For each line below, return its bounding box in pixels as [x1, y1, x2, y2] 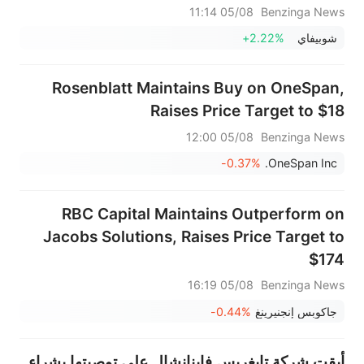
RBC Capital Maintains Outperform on [62, 203, 345, 223]
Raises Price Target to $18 [150, 101, 345, 121]
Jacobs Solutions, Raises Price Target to [43, 226, 345, 246]
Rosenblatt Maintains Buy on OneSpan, [52, 78, 345, 98]
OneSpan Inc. [267, 156, 337, 171]
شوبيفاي [297, 31, 337, 45]
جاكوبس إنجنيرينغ [254, 304, 337, 318]
